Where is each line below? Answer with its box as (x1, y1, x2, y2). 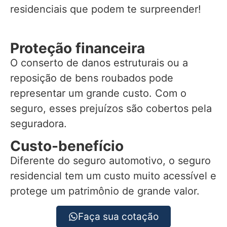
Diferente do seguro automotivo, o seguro (10, 154, 211, 167)
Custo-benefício (10, 137, 124, 155)
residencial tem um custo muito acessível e (10, 169, 216, 182)
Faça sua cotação (78, 211, 159, 223)
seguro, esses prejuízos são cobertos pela (10, 102, 212, 115)
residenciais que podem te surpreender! (10, 3, 201, 15)
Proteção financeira (10, 40, 145, 57)
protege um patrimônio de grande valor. (10, 184, 200, 197)
